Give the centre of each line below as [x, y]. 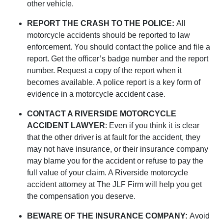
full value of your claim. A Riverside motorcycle [108, 173]
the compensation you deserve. [81, 196]
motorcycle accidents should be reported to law [109, 35]
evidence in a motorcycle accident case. [96, 94]
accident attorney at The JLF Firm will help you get [114, 185]
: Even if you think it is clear [152, 126]
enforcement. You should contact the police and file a [119, 47]
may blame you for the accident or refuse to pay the [115, 161]
